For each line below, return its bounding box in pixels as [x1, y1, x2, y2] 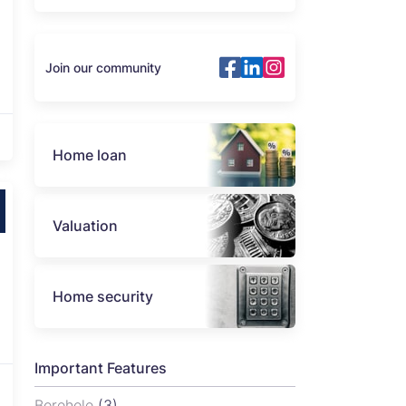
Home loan [53, 146, 127, 165]
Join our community [45, 59, 161, 75]
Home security [53, 287, 153, 306]
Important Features [34, 359, 167, 378]
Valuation [53, 217, 118, 236]
